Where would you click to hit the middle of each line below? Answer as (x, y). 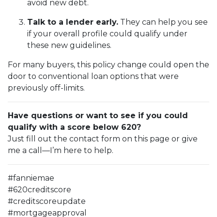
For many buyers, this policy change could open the (108, 64)
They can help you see (163, 22)
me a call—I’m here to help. (61, 150)
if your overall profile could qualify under (107, 33)
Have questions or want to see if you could (98, 115)
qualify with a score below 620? (74, 127)
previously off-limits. (46, 88)
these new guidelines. (69, 45)
